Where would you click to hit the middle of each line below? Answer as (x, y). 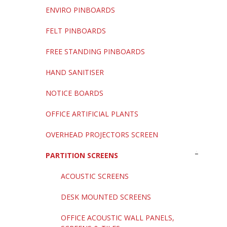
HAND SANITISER (75, 72)
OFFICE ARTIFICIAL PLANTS (92, 114)
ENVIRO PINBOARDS (80, 10)
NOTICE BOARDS (74, 93)
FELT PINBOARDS (76, 31)
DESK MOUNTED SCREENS (106, 197)
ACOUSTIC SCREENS (95, 176)
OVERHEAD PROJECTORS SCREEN (102, 135)
